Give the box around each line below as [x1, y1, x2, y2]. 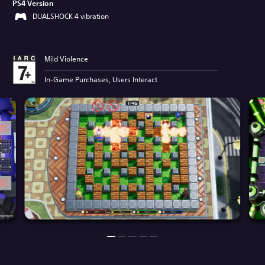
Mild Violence [44, 54, 88, 64]
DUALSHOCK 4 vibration [33, 11, 109, 21]
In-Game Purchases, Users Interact [44, 75, 157, 85]
